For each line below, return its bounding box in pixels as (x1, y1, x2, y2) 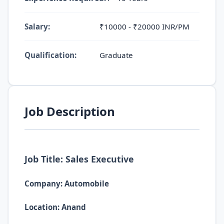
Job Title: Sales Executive (24, 152, 134, 165)
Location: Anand (24, 202, 86, 212)
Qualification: (24, 49, 76, 60)
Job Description (24, 102, 115, 119)
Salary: (24, 21, 50, 31)
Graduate (99, 49, 133, 60)
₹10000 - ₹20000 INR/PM (99, 21, 189, 31)
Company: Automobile (24, 178, 109, 188)
